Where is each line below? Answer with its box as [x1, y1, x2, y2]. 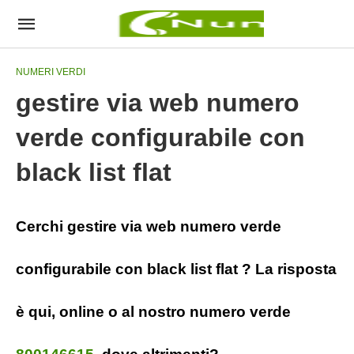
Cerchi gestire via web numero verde [16, 218, 281, 235]
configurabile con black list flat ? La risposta [16, 261, 337, 277]
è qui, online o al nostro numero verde [16, 303, 291, 320]
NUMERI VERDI [16, 66, 85, 77]
